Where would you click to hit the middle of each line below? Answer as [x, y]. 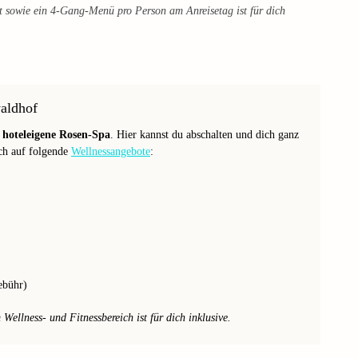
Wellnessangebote [111, 151]
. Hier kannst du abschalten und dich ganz [205, 134]
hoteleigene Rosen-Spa [56, 134]
